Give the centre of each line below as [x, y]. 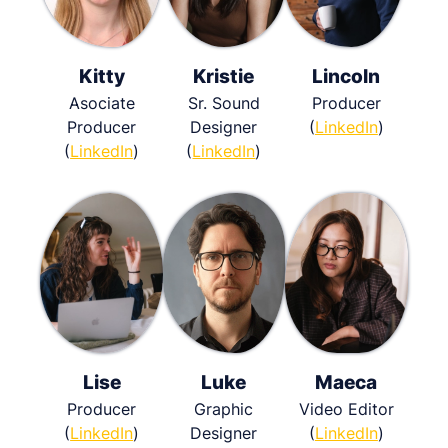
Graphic [224, 408]
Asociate [101, 102]
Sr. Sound [223, 102]
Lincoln [346, 76]
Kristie [224, 76]
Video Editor [346, 408]
